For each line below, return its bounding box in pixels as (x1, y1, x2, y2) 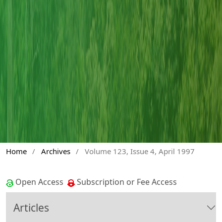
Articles (13, 200, 49, 215)
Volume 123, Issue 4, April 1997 (84, 146, 195, 156)
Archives (41, 146, 70, 156)
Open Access (13, 176, 67, 188)
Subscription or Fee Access (75, 176, 177, 188)
